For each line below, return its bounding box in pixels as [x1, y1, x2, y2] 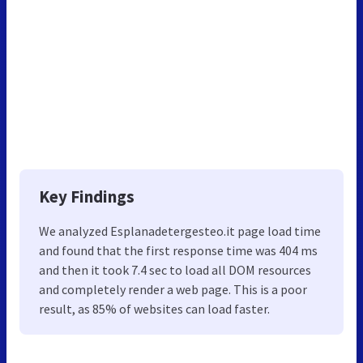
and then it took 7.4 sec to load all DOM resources [39, 261, 311, 278]
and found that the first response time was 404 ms [39, 241, 318, 258]
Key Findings [39, 185, 135, 207]
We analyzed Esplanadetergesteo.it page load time [39, 222, 321, 239]
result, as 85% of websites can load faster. [39, 300, 270, 317]
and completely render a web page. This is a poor [39, 280, 307, 297]
